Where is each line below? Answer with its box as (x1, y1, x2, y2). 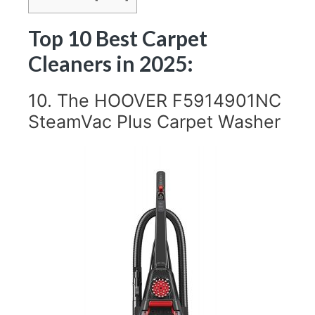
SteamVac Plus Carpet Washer (28, 110, 281, 132)
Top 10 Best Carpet (28, 25, 207, 51)
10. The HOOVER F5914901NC (28, 89, 281, 111)
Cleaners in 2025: (28, 50, 193, 76)
